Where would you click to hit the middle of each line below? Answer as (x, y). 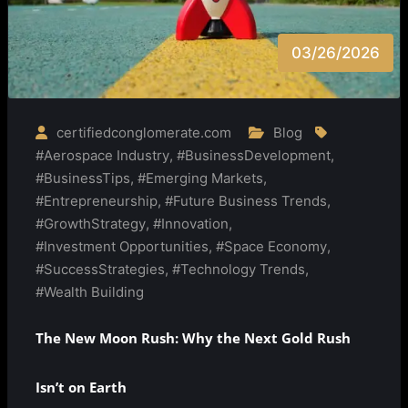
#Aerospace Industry (102, 156)
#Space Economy (271, 247)
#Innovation (191, 224)
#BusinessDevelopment (254, 156)
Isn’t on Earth (81, 387)
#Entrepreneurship (97, 201)
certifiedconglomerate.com (144, 133)
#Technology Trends (239, 270)
